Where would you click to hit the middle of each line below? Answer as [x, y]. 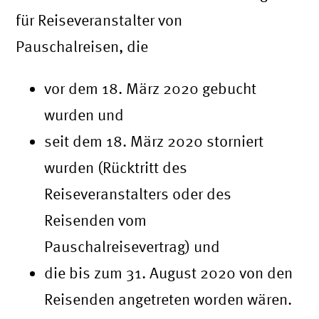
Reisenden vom [96, 220]
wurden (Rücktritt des [116, 168]
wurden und [84, 115]
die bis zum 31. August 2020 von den [169, 273]
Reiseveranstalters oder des [138, 194]
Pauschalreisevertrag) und [132, 247]
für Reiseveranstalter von [99, 20]
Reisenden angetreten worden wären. [168, 299]
